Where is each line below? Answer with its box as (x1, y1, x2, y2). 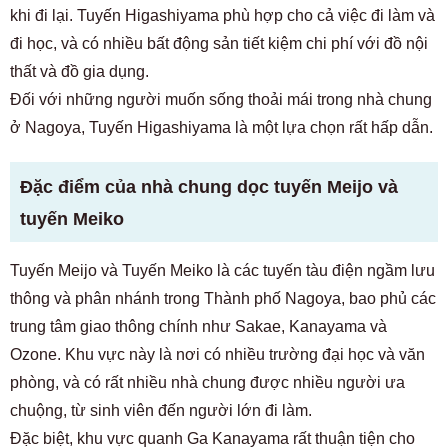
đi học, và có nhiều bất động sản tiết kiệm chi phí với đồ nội (10, 35, 428, 52)
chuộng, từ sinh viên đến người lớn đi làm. (10, 402, 312, 419)
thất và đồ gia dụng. (10, 63, 149, 80)
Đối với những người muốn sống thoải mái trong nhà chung (10, 91, 432, 108)
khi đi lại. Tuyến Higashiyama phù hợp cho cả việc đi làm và (10, 7, 435, 24)
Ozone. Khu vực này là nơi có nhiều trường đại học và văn (10, 346, 425, 363)
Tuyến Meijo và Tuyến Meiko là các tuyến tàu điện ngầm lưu (10, 262, 435, 279)
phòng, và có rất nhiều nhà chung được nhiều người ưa (10, 374, 405, 391)
